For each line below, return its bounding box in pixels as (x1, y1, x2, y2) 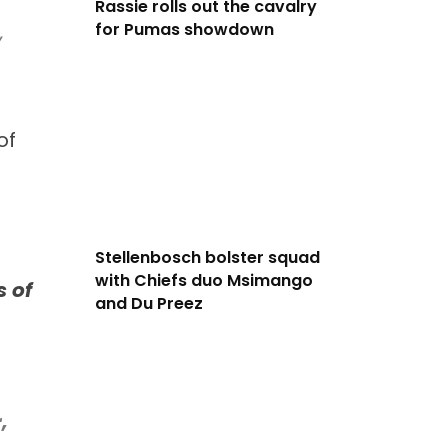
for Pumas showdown (94, 18, 274, 41)
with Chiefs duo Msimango (94, 268, 313, 292)
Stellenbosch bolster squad (94, 245, 320, 269)
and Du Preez (94, 291, 203, 315)
